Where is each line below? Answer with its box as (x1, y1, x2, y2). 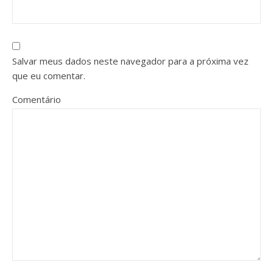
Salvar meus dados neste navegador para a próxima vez (12, 55, 249, 67)
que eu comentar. (12, 69, 85, 82)
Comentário (12, 93, 61, 105)
